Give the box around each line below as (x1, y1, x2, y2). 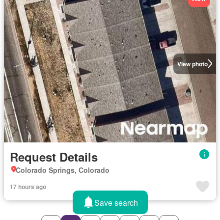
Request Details (10, 148, 98, 165)
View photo (177, 59, 208, 68)
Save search (94, 196, 138, 208)
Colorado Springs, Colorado (16, 165, 110, 175)
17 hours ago (10, 182, 46, 191)
